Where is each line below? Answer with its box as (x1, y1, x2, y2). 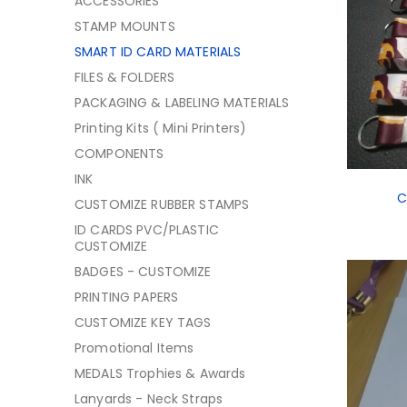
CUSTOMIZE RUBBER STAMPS (74, 195, 250, 213)
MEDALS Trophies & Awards (74, 364, 246, 382)
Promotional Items (74, 339, 194, 357)
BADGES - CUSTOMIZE (74, 263, 212, 281)
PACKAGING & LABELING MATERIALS (74, 94, 290, 112)
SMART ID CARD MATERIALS (74, 43, 242, 61)
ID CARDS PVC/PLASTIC (74, 221, 219, 239)
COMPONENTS (74, 144, 164, 163)
